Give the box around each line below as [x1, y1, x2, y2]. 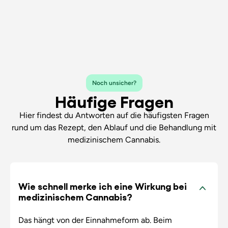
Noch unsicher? [92, 79, 136, 87]
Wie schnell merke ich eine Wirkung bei [18, 180, 187, 191]
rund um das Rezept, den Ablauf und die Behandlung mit [12, 122, 216, 132]
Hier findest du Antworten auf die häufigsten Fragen [19, 110, 209, 120]
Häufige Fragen [54, 90, 174, 110]
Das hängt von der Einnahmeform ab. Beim [18, 215, 172, 225]
